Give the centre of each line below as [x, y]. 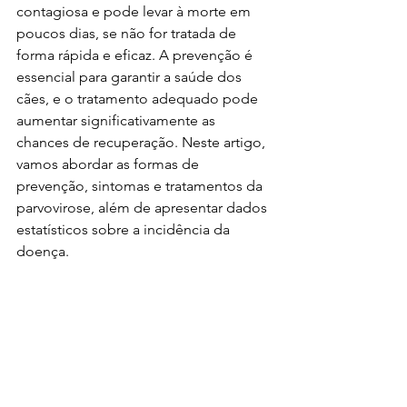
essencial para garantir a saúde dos [131, 77]
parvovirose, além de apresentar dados [144, 208]
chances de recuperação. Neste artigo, [143, 142]
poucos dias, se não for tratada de [128, 33]
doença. [43, 251]
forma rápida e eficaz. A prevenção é [136, 55]
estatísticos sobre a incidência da [125, 229]
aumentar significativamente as [118, 120]
